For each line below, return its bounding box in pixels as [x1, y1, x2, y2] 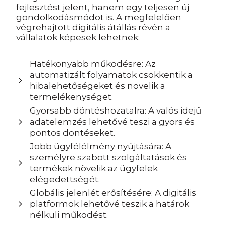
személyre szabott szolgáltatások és [30, 152, 187, 162]
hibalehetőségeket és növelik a [30, 81, 165, 91]
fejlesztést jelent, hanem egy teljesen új [16, 2, 189, 12]
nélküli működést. [30, 210, 108, 220]
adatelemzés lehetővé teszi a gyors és [30, 117, 195, 127]
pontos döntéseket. [30, 128, 115, 138]
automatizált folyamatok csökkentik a [30, 70, 193, 80]
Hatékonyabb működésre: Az [30, 59, 156, 69]
